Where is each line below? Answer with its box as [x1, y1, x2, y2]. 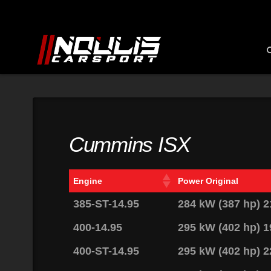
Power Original [178, 175, 238, 186]
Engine [73, 175, 102, 186]
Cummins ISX [68, 132, 190, 156]
